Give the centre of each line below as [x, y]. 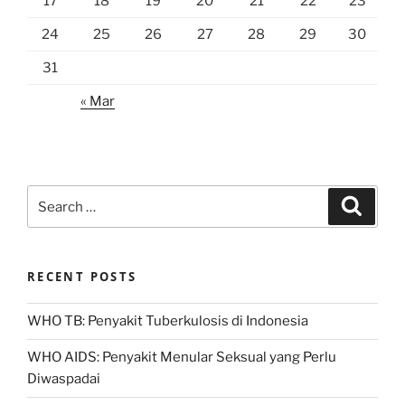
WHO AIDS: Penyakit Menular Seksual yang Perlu [182, 358]
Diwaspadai [64, 379]
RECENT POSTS [82, 277]
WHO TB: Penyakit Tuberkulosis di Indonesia [168, 321]
